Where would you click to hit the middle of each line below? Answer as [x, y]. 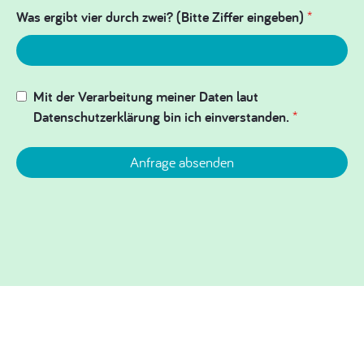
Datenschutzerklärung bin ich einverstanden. [162, 117]
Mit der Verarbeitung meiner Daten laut [145, 96]
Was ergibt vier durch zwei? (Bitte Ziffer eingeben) [162, 17]
